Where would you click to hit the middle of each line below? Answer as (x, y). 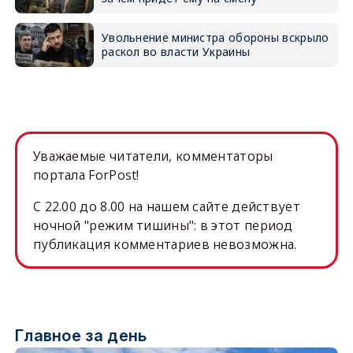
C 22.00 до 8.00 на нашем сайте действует (166, 206)
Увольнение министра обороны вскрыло (215, 37)
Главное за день (81, 336)
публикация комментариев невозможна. (165, 244)
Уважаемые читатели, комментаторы (153, 156)
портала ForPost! (86, 175)
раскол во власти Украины (176, 52)
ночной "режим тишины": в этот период (163, 225)
